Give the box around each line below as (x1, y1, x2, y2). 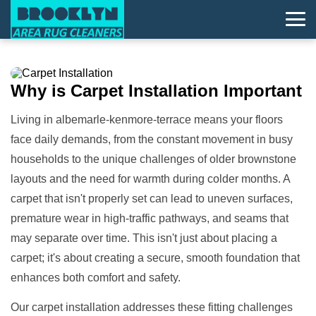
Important (224, 80, 302, 100)
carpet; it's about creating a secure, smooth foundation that (11, 251, 300, 264)
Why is (11, 80, 66, 100)
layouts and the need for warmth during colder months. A (11, 172, 290, 185)
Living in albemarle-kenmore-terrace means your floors (11, 113, 283, 126)
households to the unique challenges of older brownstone (11, 152, 296, 165)
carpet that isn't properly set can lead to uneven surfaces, (11, 192, 293, 205)
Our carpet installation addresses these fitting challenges (11, 300, 293, 313)
